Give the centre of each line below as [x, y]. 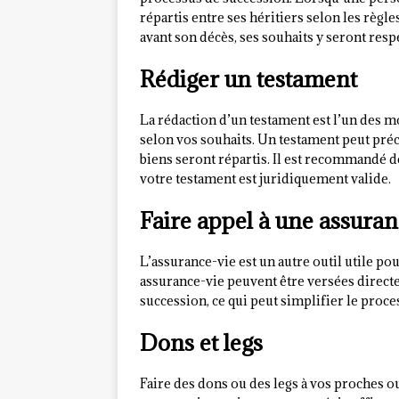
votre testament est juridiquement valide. [265, 179]
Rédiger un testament [248, 79]
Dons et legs [201, 343]
